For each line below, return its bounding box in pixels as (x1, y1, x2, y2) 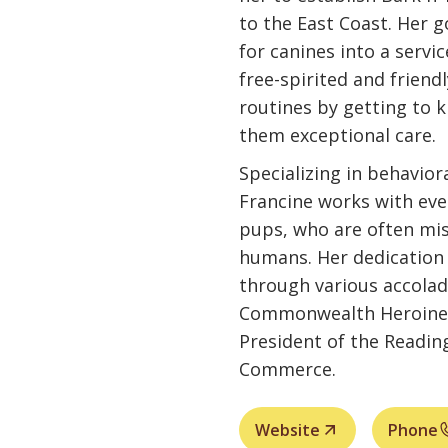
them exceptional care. (239, 123, 437, 147)
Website (255, 419, 321, 441)
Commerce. (239, 357, 337, 381)
